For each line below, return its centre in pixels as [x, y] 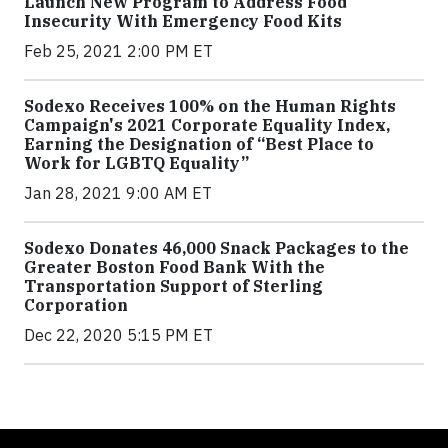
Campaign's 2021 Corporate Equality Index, [207, 124]
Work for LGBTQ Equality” [136, 162]
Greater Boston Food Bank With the [174, 266]
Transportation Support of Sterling [173, 285]
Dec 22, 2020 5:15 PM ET [118, 334]
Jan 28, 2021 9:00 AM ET [118, 192]
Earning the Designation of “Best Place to [199, 143]
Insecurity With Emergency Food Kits [183, 20]
